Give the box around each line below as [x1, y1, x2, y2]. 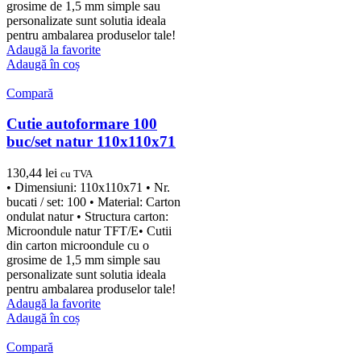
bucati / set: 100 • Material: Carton [6, 195, 180, 210]
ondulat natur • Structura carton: [6, 210, 168, 224]
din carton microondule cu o [6, 239, 149, 253]
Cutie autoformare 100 [6, 115, 157, 133]
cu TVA [60, 168, 93, 180]
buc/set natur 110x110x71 [6, 133, 176, 151]
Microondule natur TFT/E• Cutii [6, 224, 172, 239]
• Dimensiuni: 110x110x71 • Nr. [6, 180, 170, 195]
